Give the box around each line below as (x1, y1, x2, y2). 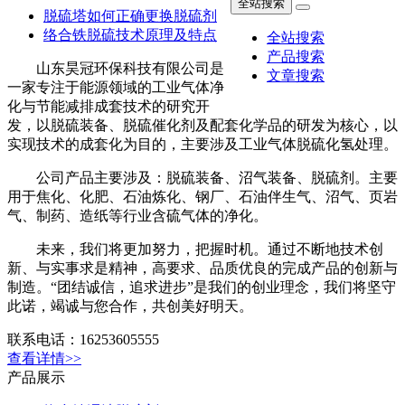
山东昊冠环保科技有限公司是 (7, 41, 224, 57)
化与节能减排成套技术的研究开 (7, 79, 210, 95)
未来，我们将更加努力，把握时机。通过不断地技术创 (7, 240, 383, 257)
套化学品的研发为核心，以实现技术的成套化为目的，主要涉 (7, 117, 398, 133)
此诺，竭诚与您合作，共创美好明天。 (7, 297, 253, 314)
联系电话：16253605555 (7, 331, 159, 347)
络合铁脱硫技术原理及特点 (43, 7, 217, 24)
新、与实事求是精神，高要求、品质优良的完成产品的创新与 (7, 259, 398, 276)
